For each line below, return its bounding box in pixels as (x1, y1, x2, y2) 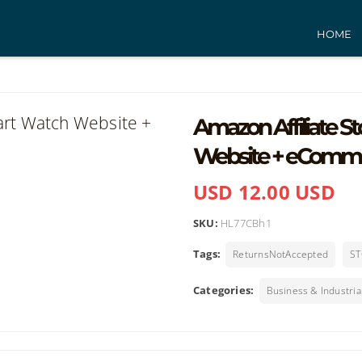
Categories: (193, 283, 255, 297)
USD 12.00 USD (193, 179, 335, 205)
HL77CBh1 (221, 216, 271, 230)
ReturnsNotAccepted (233, 247, 329, 261)
